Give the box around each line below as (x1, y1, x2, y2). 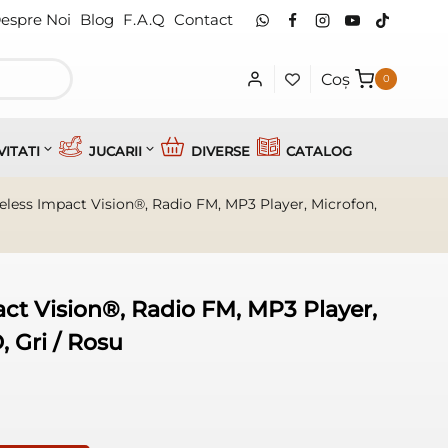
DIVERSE (191, 143, 251, 159)
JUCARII (89, 143, 143, 159)
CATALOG (286, 143, 353, 159)
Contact (173, 10, 233, 29)
